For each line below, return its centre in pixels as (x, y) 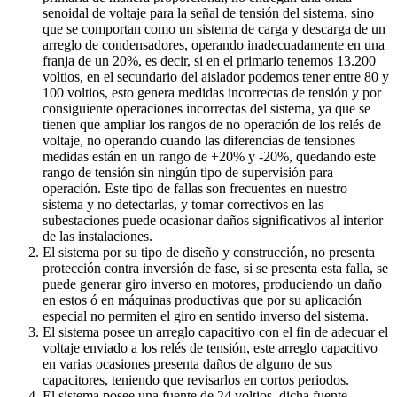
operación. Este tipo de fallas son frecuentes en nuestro (195, 188)
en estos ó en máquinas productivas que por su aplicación (202, 300)
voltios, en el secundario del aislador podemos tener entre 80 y (216, 76)
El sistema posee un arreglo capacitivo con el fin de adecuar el (215, 331)
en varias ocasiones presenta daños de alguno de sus (187, 363)
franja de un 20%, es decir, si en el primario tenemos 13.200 (209, 60)
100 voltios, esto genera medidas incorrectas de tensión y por (212, 92)
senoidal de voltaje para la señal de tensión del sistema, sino (208, 12)
